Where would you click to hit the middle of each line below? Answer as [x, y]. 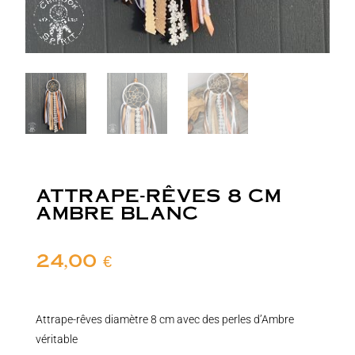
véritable [56, 339]
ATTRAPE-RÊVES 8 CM [158, 194]
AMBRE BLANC [117, 212]
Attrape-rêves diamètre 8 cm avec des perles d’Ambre [164, 319]
